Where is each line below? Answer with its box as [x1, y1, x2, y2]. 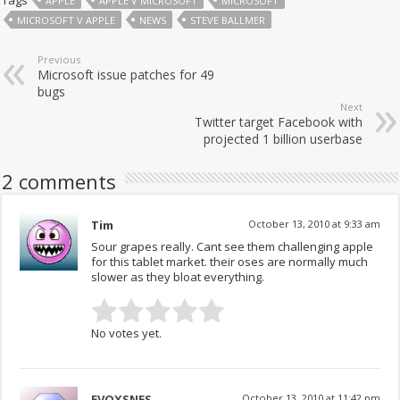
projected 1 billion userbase [203, 130, 362, 148]
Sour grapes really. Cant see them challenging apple [91, 238, 374, 255]
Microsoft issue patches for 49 [37, 66, 215, 84]
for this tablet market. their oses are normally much [91, 254, 369, 271]
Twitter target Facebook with [194, 113, 362, 131]
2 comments [2, 168, 117, 196]
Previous [37, 53, 81, 67]
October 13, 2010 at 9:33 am [247, 217, 380, 231]
